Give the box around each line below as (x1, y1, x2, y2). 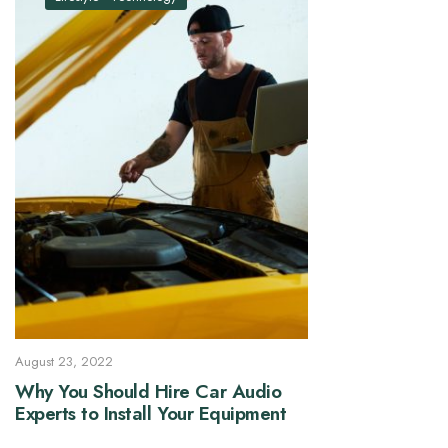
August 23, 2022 (15, 352, 113, 372)
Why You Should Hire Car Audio (15, 378, 282, 406)
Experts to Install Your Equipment (15, 400, 287, 428)
